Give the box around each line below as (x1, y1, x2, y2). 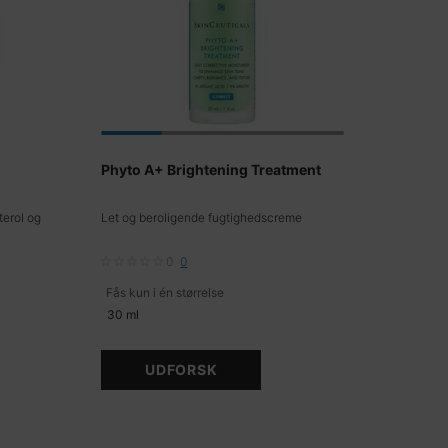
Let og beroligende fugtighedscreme (101, 210, 303, 226)
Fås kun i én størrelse (106, 285, 225, 301)
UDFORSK (145, 361, 218, 379)
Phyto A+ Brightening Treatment (101, 161, 322, 179)
